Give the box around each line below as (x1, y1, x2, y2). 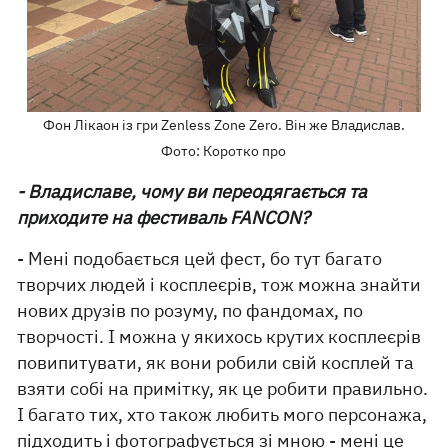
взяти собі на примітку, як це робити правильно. (17, 376, 429, 400)
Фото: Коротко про (161, 141, 287, 160)
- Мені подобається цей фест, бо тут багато (17, 246, 383, 270)
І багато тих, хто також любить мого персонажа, (17, 402, 428, 426)
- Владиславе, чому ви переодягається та (17, 179, 368, 203)
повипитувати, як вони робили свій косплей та (17, 350, 415, 374)
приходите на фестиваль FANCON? (17, 205, 315, 229)
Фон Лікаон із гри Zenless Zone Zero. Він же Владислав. (42, 115, 405, 134)
